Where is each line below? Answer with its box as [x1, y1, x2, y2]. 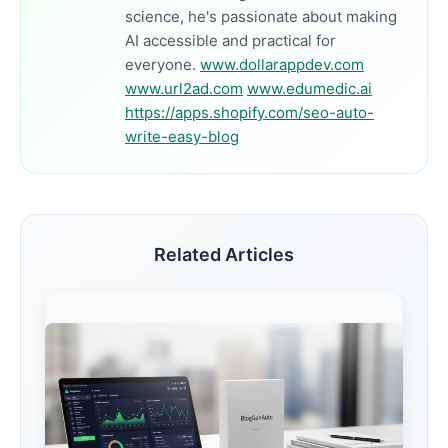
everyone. [125, 55, 200, 74]
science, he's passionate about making [125, 7, 397, 26]
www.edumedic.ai [247, 79, 372, 98]
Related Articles [154, 244, 294, 265]
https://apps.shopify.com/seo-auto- [125, 103, 374, 122]
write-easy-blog [125, 127, 239, 146]
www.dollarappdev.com [200, 55, 364, 74]
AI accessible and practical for [125, 31, 336, 50]
